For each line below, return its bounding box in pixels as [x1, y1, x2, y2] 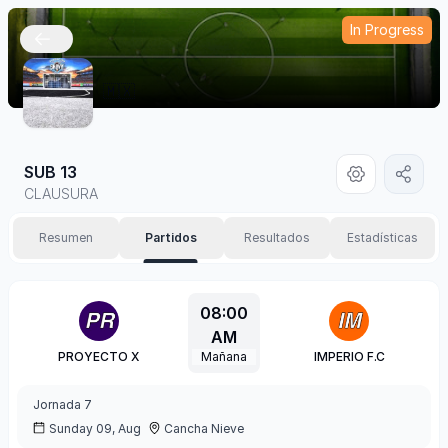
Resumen [38, 230, 93, 245]
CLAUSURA [24, 185, 98, 202]
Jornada [33, 397, 81, 412]
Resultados [243, 230, 310, 245]
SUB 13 [24, 162, 77, 182]
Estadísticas [346, 230, 418, 245]
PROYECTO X [58, 349, 140, 364]
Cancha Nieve [164, 421, 244, 436]
